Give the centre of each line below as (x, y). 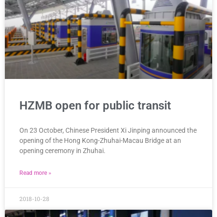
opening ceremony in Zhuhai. (62, 150)
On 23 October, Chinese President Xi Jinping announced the (108, 130)
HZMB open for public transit (95, 105)
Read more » (35, 173)
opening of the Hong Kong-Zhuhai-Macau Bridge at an (100, 140)
